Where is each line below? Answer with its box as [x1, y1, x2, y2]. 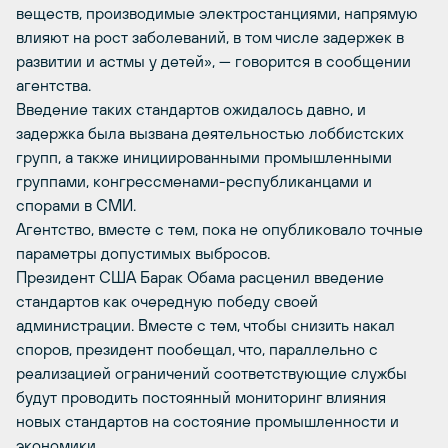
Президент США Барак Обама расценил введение [16, 268, 384, 286]
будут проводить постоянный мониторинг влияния [16, 388, 386, 406]
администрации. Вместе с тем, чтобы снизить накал [16, 316, 395, 334]
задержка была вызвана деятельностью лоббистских [16, 124, 404, 142]
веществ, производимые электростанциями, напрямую [16, 4, 418, 22]
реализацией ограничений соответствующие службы [16, 364, 407, 382]
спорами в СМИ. [16, 196, 136, 214]
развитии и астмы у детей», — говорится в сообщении [16, 52, 411, 70]
